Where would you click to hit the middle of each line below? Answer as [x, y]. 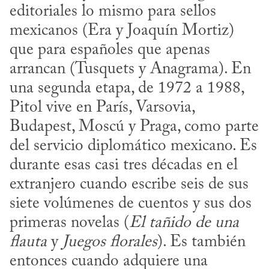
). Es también [201, 242]
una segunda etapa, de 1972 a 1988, [127, 88]
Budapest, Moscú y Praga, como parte [134, 127]
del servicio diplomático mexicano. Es [133, 146]
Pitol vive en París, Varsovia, [102, 107]
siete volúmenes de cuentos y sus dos [131, 204]
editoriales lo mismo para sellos [113, 11]
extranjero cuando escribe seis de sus [129, 184]
